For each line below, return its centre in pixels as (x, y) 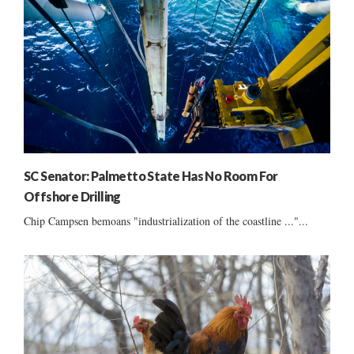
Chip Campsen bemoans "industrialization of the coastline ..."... (166, 220)
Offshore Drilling (72, 196)
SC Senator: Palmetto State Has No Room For (151, 175)
